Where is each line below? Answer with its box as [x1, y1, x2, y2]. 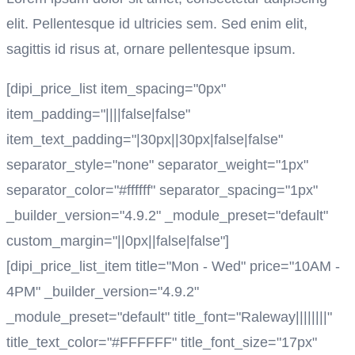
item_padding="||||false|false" [6, 105, 190, 122]
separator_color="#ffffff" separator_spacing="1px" [6, 181, 318, 198]
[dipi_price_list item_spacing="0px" [6, 80, 226, 97]
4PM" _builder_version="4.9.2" [6, 283, 199, 300]
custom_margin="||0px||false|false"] [6, 232, 229, 249]
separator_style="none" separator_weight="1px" [6, 156, 308, 173]
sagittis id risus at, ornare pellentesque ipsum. [6, 40, 296, 57]
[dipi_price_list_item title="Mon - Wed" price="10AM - [6, 258, 340, 274]
